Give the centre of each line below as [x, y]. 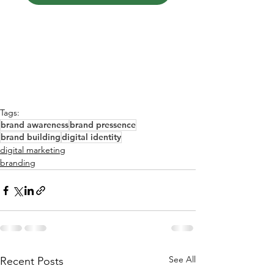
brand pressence [103, 125]
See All [182, 260]
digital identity [91, 137]
